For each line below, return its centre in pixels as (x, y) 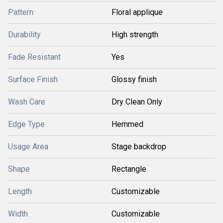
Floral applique (137, 12)
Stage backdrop (139, 147)
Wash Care (27, 102)
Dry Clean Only (137, 102)
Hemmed (127, 124)
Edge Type (26, 124)
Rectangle (129, 169)
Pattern (21, 12)
